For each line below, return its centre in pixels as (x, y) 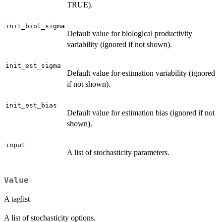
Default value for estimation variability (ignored (141, 73)
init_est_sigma (33, 66)
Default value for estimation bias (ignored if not (141, 113)
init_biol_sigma (35, 26)
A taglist (17, 199)
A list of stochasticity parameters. (118, 153)
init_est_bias (31, 106)
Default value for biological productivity (130, 34)
